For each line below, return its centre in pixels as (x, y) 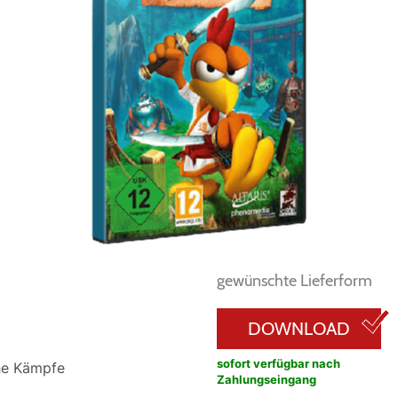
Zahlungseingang (267, 379)
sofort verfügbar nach (279, 363)
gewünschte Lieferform (295, 281)
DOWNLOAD (299, 329)
